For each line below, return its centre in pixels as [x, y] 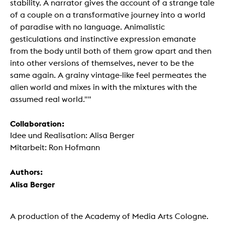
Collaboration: [37, 124]
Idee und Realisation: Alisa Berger [72, 136]
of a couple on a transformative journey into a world [108, 15]
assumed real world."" [51, 99]
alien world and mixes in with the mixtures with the [103, 87]
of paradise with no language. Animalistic [87, 27]
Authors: [26, 172]
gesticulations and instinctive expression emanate [103, 39]
